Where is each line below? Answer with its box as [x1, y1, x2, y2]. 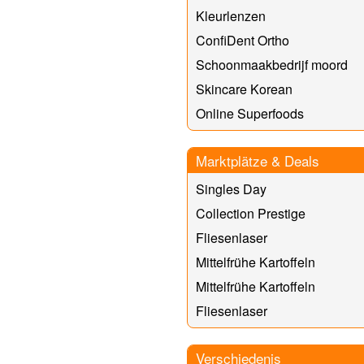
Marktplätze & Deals [195, 149, 319, 171]
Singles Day [195, 179, 266, 198]
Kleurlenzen [195, 6, 266, 25]
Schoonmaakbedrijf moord [195, 54, 348, 74]
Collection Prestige [195, 203, 305, 223]
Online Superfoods [195, 103, 304, 123]
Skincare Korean [195, 79, 292, 98]
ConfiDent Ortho [195, 30, 289, 50]
